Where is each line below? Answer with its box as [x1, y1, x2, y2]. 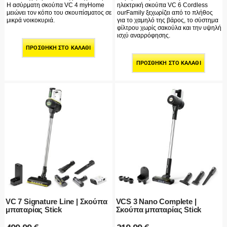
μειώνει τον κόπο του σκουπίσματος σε [7, 9, 111, 16]
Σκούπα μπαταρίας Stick [116, 205, 202, 214]
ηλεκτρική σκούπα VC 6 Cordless [117, 1, 208, 9]
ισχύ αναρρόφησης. [117, 31, 170, 39]
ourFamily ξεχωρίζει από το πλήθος [117, 9, 213, 16]
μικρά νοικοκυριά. [7, 16, 55, 24]
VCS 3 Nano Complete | [116, 197, 197, 206]
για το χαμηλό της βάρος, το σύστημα [117, 16, 218, 24]
